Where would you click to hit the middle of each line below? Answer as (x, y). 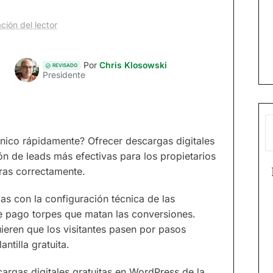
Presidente (64, 75)
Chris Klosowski (133, 65)
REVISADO (65, 66)
